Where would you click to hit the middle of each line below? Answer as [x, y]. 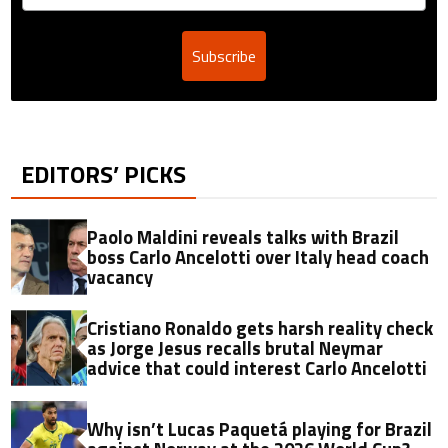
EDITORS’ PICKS [104, 174]
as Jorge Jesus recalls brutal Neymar [235, 348]
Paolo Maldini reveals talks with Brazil [243, 237]
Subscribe [224, 56]
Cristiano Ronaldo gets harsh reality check [260, 328]
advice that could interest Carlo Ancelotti [257, 368]
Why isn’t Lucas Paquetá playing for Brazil [260, 429]
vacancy [120, 277]
